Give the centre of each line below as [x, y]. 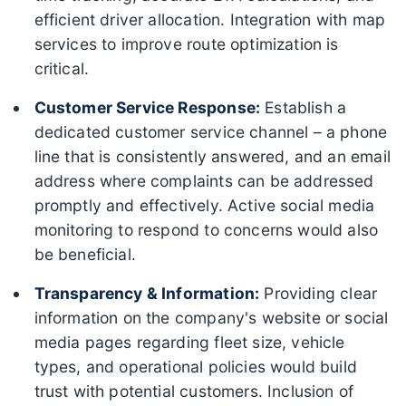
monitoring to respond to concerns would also [206, 229]
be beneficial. [85, 254]
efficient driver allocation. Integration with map [210, 19]
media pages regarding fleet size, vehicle [189, 342]
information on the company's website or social [211, 317]
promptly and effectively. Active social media [204, 205]
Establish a [304, 107]
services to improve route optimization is [186, 43]
